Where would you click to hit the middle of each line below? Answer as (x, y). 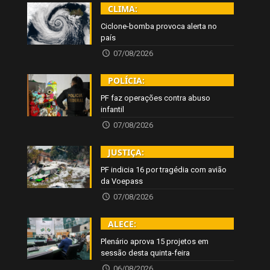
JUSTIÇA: (126, 152)
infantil (113, 110)
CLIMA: (123, 9)
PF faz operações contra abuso (156, 98)
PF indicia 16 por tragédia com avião (164, 170)
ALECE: (122, 224)
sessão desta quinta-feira (146, 253)
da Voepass (122, 181)
